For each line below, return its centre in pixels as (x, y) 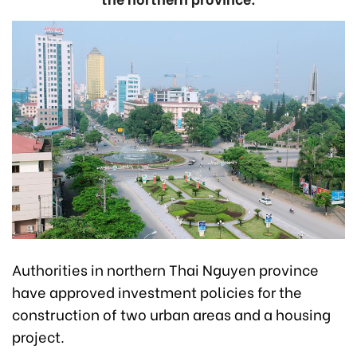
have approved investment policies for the (157, 291)
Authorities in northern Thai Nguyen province (165, 269)
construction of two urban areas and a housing (171, 313)
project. (38, 335)
